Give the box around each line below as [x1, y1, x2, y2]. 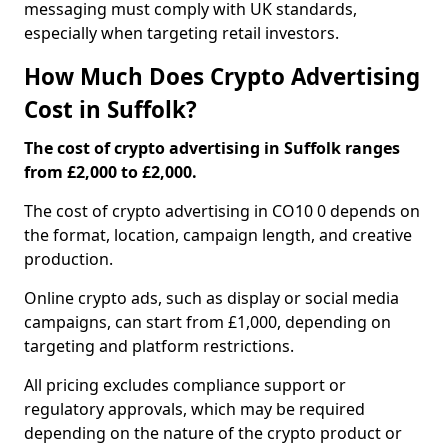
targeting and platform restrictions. [24, 335, 294, 357]
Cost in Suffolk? [24, 94, 197, 125]
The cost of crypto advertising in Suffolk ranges [24, 137, 400, 159]
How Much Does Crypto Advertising [24, 61, 420, 92]
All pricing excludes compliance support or [24, 374, 346, 396]
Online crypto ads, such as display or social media [24, 287, 399, 309]
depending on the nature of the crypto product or [24, 422, 402, 444]
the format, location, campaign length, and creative [24, 224, 412, 246]
